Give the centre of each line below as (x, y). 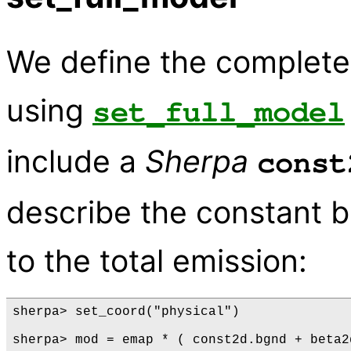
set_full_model (219, 113)
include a (76, 161)
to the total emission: (157, 261)
